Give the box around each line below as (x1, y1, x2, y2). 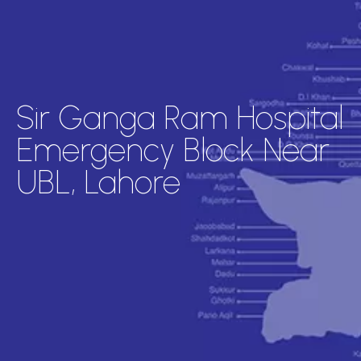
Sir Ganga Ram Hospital (16, 98, 343, 137)
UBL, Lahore (16, 163, 180, 201)
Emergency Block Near (16, 131, 330, 169)
